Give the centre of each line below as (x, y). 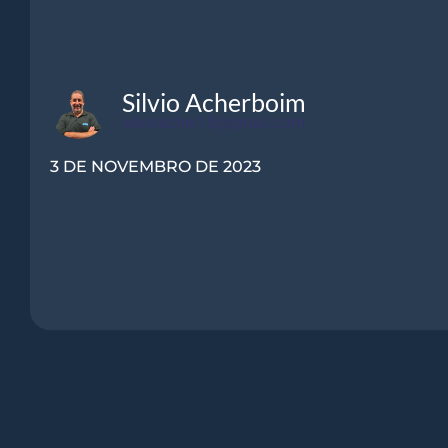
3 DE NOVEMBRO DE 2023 (155, 166)
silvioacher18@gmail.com (214, 123)
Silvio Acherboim (214, 102)
